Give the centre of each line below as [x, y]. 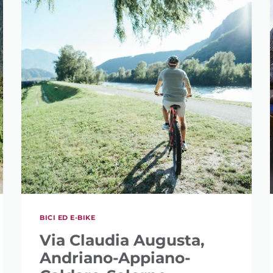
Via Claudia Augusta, [122, 240]
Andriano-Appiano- [115, 257]
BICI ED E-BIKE [68, 217]
